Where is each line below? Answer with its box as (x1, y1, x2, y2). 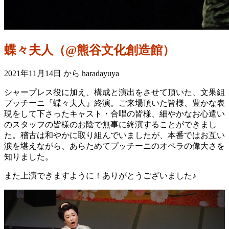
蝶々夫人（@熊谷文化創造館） (4, 43, 175, 57)
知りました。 (4, 152, 53, 161)
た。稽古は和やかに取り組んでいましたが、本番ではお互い (4, 130, 225, 140)
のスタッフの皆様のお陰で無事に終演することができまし (4, 120, 217, 129)
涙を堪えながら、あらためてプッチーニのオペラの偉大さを (4, 141, 225, 150)
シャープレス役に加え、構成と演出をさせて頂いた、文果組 (4, 87, 225, 97)
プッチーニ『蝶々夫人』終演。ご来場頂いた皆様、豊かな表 (4, 98, 225, 107)
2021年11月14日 (4, 68, 61, 78)
